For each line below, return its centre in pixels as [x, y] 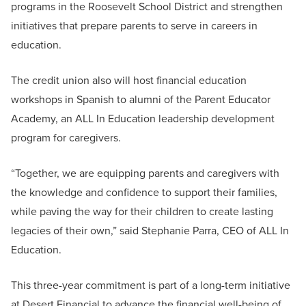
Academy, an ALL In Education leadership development [143, 119]
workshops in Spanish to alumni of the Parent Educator [141, 100]
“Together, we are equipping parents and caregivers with [145, 173]
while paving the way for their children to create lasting [142, 212]
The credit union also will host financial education [129, 81]
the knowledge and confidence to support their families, [144, 193]
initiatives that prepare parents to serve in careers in [134, 26]
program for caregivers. [66, 138]
